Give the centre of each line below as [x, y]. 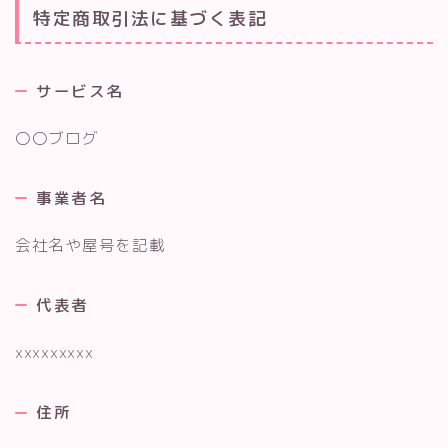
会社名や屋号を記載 [90, 244]
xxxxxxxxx [54, 352]
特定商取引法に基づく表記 [150, 19]
